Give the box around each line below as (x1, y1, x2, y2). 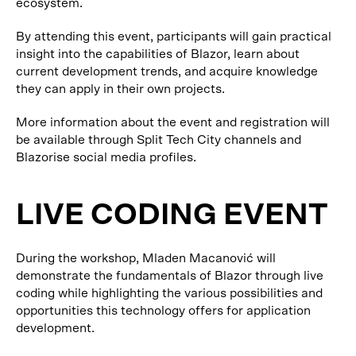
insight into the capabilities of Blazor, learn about (16, 48, 300, 60)
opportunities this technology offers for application (16, 304, 311, 317)
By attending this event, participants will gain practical (16, 30, 331, 43)
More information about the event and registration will (16, 116, 330, 129)
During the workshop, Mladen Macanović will (16, 252, 276, 265)
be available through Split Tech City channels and (16, 133, 301, 146)
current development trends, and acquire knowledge (16, 65, 318, 78)
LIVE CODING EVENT (16, 200, 328, 230)
